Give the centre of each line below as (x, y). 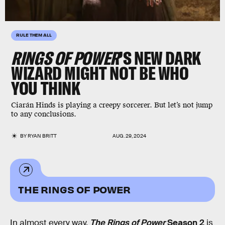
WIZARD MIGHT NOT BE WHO (100, 73)
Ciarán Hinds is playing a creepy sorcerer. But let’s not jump (112, 105)
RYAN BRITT (42, 136)
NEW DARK (167, 58)
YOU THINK (46, 88)
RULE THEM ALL (34, 35)
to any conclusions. (44, 114)
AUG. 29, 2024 (129, 136)
